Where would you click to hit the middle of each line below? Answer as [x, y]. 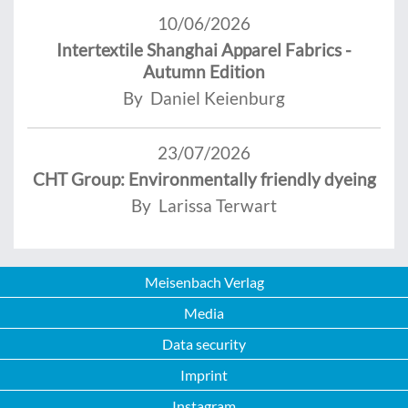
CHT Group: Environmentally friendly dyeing [204, 179]
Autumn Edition [204, 71]
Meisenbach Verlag [204, 282]
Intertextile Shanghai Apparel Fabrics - [204, 50]
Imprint [204, 375]
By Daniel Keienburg [204, 98]
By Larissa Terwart [204, 205]
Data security [204, 344]
